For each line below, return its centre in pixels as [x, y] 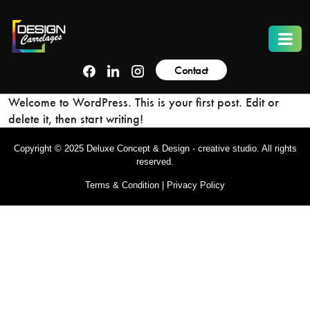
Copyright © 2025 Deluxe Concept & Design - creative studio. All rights [155, 148]
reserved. [155, 162]
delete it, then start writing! [76, 119]
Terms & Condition [122, 185]
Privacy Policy [196, 185]
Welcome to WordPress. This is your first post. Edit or [144, 102]
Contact [191, 70]
